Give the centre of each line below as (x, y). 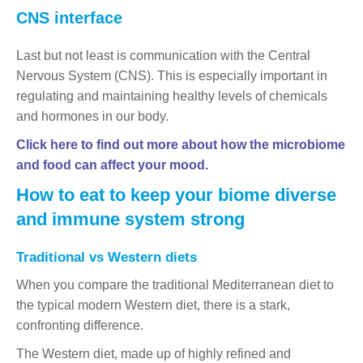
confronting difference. (80, 325)
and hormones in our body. (92, 116)
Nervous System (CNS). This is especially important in (172, 75)
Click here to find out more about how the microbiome (181, 144)
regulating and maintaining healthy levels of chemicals (172, 96)
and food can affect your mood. (112, 164)
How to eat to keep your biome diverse (176, 194)
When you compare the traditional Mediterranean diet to (175, 284)
